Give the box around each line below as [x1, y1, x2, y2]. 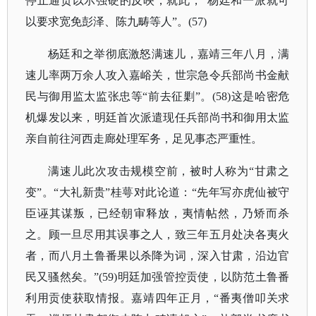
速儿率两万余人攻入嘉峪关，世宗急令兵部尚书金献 [25, 69, 290, 81]
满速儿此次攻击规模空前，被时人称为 [48, 165, 249, 177]
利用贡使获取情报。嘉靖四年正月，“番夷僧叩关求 [25, 292, 290, 304]
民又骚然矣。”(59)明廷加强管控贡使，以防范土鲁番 [25, 271, 290, 283]
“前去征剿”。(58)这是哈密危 [142, 90, 290, 102]
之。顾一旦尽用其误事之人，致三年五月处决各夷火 [25, 229, 290, 241]
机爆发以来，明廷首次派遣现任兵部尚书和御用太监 [25, 111, 290, 123]
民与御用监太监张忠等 [25, 90, 143, 102]
